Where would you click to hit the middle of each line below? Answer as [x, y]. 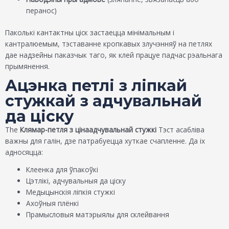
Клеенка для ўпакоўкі [62, 170]
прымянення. [27, 66]
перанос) [42, 11]
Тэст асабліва [180, 129]
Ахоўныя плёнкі [53, 203]
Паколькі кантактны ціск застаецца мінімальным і [90, 32]
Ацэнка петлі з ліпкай [96, 85]
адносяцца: [24, 152]
